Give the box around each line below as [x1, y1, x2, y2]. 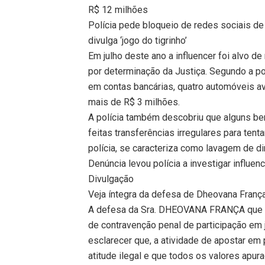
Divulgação [88, 173, 134, 185]
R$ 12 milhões [88, 4, 148, 15]
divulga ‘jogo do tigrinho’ [88, 34, 188, 46]
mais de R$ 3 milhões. [88, 96, 180, 108]
